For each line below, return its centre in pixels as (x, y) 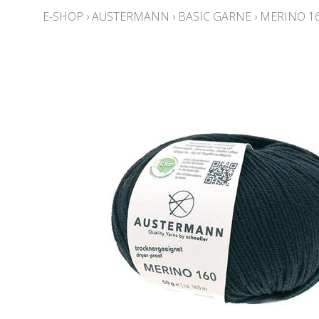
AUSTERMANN (131, 16)
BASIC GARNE (215, 16)
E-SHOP (63, 16)
